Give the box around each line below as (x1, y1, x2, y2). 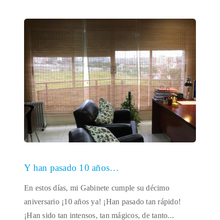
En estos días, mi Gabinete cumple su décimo (24, 184, 169, 192)
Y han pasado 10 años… (24, 163, 119, 173)
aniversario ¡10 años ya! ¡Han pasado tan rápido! (24, 197, 181, 206)
